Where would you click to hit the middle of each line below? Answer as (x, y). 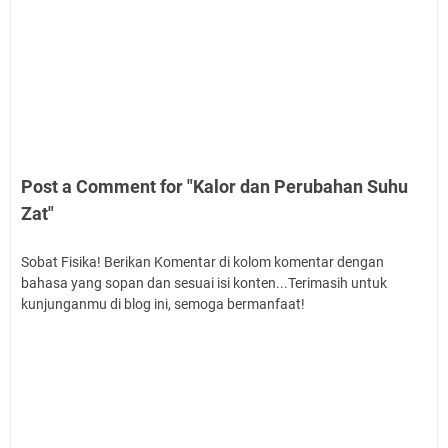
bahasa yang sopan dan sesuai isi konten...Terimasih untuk (204, 282)
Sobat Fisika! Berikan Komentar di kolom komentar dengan (202, 261)
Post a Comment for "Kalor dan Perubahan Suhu (214, 186)
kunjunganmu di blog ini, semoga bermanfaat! (163, 303)
